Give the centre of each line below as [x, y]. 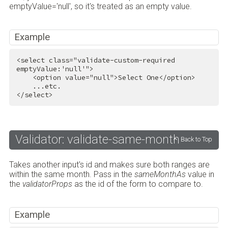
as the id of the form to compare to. [137, 184]
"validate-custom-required [124, 60]
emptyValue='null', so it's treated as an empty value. [100, 6]
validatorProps [47, 184]
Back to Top [197, 139]
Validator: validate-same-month [97, 139]
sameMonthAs [160, 174]
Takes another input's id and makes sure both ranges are [109, 164]
